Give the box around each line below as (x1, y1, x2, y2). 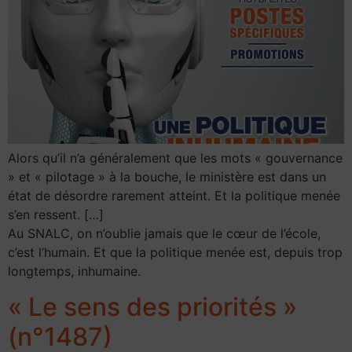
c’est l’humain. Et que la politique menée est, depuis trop (8, 244, 343, 261)
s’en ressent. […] (8, 207, 104, 223)
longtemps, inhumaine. (8, 263, 141, 280)
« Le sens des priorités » (8, 291, 297, 322)
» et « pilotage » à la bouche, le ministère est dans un (8, 169, 326, 185)
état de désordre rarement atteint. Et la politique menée (8, 188, 340, 204)
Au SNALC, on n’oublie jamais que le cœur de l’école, (8, 225, 321, 242)
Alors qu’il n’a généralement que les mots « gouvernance (8, 150, 343, 167)
